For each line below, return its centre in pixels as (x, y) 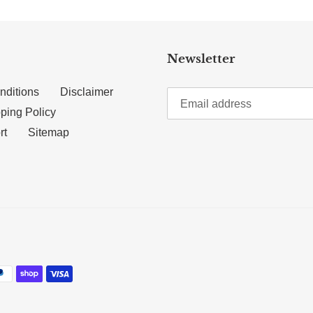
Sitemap (49, 133)
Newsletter (201, 59)
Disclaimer (87, 92)
